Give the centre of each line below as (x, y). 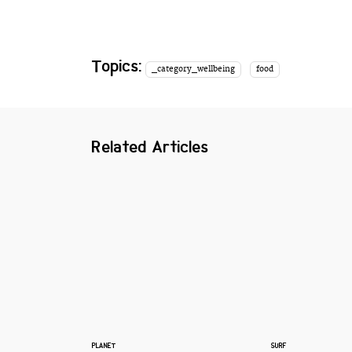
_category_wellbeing (194, 69)
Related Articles (150, 147)
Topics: (117, 66)
